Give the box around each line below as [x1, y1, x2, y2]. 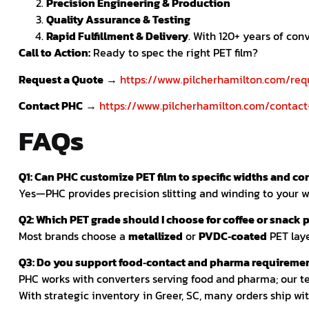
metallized [128, 228, 183, 245]
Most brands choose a [19, 228, 128, 245]
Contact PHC [19, 97, 83, 114]
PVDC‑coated [199, 228, 267, 245]
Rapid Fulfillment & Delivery [46, 28, 188, 45]
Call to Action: [19, 44, 90, 61]
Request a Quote [19, 70, 103, 88]
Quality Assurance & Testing [46, 11, 190, 28]
